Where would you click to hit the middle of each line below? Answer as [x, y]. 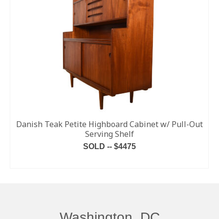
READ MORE [109, 161]
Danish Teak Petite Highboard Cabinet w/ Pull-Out [109, 124]
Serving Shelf [109, 134]
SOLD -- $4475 [109, 146]
